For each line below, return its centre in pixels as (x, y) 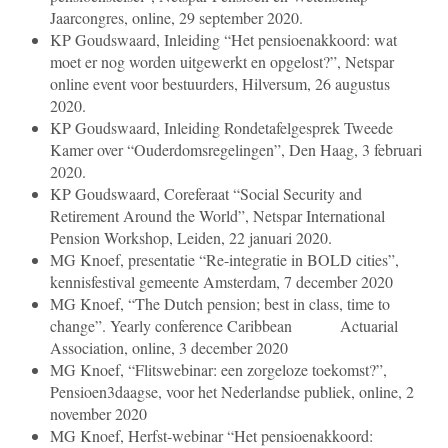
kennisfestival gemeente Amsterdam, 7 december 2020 (221, 282)
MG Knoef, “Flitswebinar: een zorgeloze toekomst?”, (218, 370)
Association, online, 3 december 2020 (169, 348)
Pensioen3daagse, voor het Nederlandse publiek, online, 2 (232, 392)
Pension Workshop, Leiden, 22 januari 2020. (191, 238)
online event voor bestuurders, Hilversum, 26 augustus (220, 84)
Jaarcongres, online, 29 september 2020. (176, 18)
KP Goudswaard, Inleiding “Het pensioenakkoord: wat (223, 40)
